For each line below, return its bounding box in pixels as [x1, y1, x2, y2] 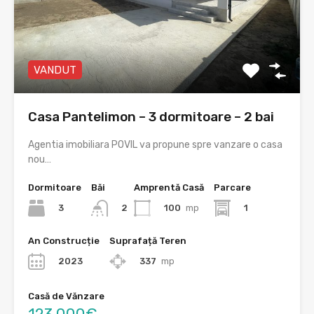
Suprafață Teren [109, 235, 186, 247]
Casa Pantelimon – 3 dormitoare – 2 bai [28, 109, 274, 125]
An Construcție [28, 235, 100, 247]
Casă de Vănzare [28, 291, 104, 302]
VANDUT [34, 64, 76, 77]
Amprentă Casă [134, 182, 204, 193]
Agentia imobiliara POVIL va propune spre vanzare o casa [28, 139, 282, 151]
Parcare [214, 182, 251, 193]
